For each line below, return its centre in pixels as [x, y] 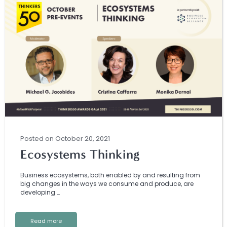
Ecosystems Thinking [80, 154]
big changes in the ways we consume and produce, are [107, 184]
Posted [33, 139]
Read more [46, 221]
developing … [40, 192]
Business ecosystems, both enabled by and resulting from [110, 175]
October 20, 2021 [83, 139]
